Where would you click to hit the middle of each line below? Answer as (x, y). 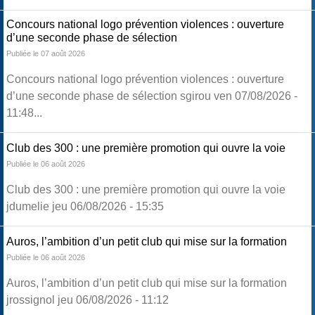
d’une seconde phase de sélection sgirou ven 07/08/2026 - (152, 96)
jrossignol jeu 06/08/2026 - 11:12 (88, 300)
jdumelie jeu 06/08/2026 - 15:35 (85, 207)
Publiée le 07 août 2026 (46, 54)
